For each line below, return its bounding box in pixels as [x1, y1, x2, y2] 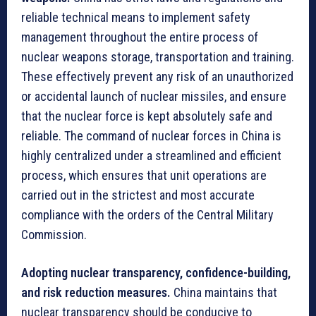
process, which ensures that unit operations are [21, 167, 267, 183]
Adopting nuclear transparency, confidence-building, [21, 265, 291, 280]
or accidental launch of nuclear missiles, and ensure [21, 88, 286, 104]
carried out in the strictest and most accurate [21, 187, 255, 202]
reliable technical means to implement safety [21, 9, 250, 25]
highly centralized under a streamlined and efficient [21, 147, 281, 163]
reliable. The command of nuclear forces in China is [21, 128, 281, 143]
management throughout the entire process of [21, 29, 258, 44]
